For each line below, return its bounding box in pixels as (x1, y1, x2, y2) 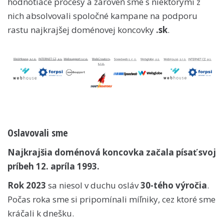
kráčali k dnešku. (7, 207, 74, 219)
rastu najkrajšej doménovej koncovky (7, 24, 156, 35)
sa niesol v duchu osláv (46, 179, 140, 191)
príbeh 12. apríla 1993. (7, 160, 99, 172)
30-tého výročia (140, 179, 207, 191)
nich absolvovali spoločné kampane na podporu (7, 10, 197, 21)
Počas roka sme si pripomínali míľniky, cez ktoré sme (7, 193, 215, 205)
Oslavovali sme (7, 125, 68, 139)
